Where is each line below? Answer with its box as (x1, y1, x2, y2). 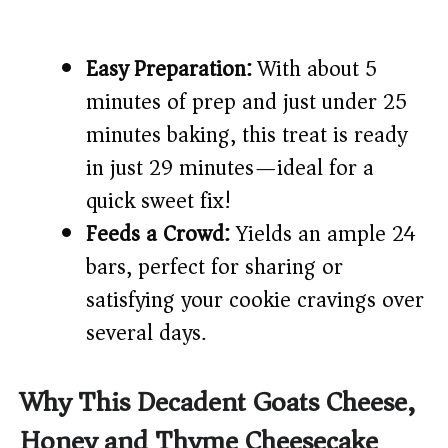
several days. (86, 314, 206, 353)
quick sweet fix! (86, 182, 232, 221)
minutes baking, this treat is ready (86, 116, 407, 155)
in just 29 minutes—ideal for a (86, 149, 374, 188)
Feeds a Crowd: (86, 215, 230, 254)
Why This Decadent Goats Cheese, (20, 378, 415, 428)
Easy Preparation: (86, 50, 252, 89)
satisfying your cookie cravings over (86, 281, 424, 320)
